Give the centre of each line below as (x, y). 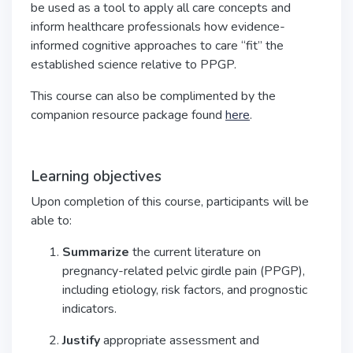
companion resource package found (128, 115)
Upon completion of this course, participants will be (170, 202)
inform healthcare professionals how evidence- (158, 27)
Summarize (96, 252)
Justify (81, 340)
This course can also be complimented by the (153, 96)
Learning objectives (96, 176)
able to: (51, 221)
